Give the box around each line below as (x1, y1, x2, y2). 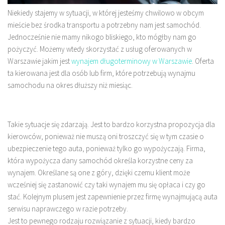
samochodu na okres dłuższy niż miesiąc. (8, 80, 133, 90)
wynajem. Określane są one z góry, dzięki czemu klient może (8, 167, 190, 177)
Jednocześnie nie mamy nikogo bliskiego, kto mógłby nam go (8, 32, 196, 42)
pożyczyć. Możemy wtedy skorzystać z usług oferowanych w (8, 44, 192, 54)
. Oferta (192, 56, 214, 66)
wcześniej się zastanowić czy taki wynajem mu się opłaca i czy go (8, 179, 205, 189)
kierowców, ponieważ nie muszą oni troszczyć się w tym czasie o (8, 131, 204, 141)
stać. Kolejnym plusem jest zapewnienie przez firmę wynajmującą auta (8, 191, 217, 201)
